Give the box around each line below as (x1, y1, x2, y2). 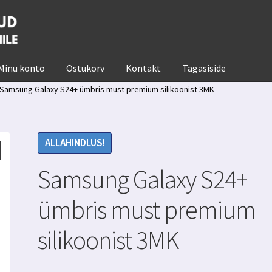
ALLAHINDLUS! (44, 136, 105, 150)
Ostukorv (66, 61, 105, 74)
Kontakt (126, 61, 161, 74)
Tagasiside (182, 61, 226, 74)
